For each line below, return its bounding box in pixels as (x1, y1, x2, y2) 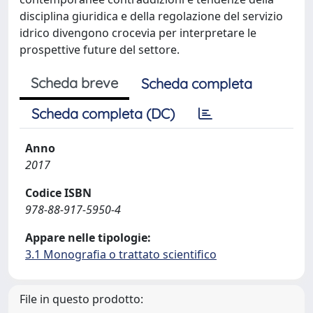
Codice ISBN (25, 185, 92, 201)
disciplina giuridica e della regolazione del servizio (20, 8, 283, 24)
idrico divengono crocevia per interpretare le (20, 25, 256, 41)
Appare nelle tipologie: (25, 230, 151, 245)
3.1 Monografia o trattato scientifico (25, 247, 217, 262)
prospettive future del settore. (20, 42, 180, 57)
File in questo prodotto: (20, 291, 143, 307)
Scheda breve (31, 74, 118, 92)
